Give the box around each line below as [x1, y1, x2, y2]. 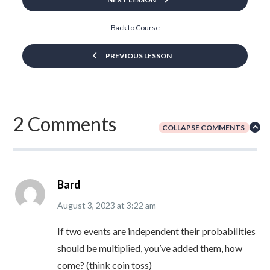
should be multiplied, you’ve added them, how [57, 242, 242, 254]
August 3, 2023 [57, 200, 115, 211]
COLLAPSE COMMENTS [162, 122, 245, 132]
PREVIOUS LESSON [105, 51, 172, 61]
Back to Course [110, 23, 160, 33]
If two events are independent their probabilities [57, 225, 256, 237]
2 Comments [13, 112, 116, 136]
